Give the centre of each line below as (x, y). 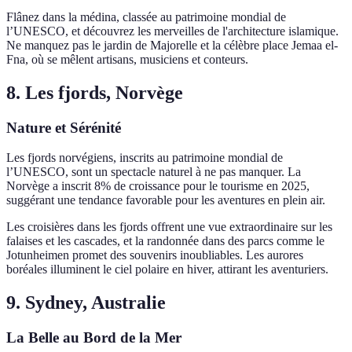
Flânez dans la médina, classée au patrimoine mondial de (146, 16)
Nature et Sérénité (64, 127)
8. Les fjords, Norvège (95, 92)
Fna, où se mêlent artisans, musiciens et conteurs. (127, 59)
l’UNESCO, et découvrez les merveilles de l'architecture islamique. (172, 31)
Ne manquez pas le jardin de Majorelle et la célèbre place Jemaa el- (172, 45)
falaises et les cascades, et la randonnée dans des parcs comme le (165, 241)
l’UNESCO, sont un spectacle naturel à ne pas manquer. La (154, 172)
